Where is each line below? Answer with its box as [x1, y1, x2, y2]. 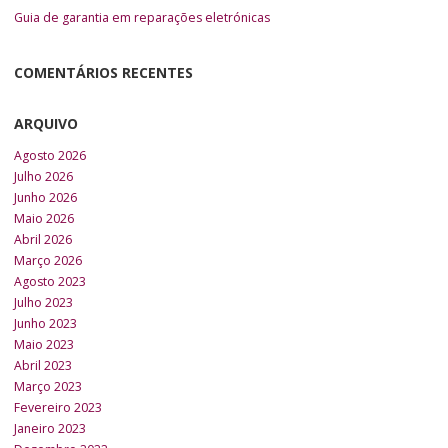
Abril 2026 [14, 231, 72, 249]
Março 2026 [14, 252, 82, 270]
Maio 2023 [14, 336, 74, 354]
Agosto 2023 [14, 273, 86, 291]
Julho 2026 [14, 168, 73, 186]
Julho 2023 [14, 294, 73, 312]
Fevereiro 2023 [14, 399, 102, 417]
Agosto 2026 [14, 147, 86, 165]
